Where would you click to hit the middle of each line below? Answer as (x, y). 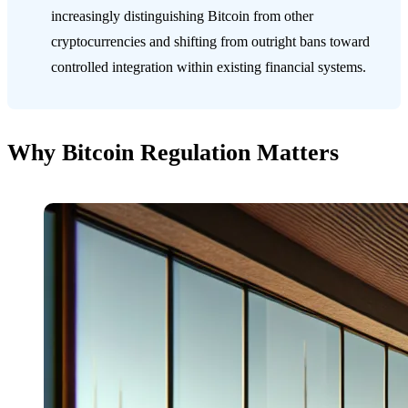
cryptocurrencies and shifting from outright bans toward (210, 42)
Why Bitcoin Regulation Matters (173, 153)
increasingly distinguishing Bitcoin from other (182, 16)
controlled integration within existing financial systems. (209, 67)
